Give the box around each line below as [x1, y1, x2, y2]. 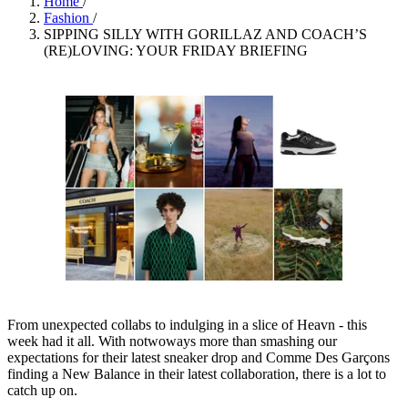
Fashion [44, 10, 93, 26]
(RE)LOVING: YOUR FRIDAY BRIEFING [44, 43, 308, 59]
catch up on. [7, 382, 81, 399]
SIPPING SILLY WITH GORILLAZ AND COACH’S [44, 26, 367, 43]
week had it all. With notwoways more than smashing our [7, 333, 337, 350]
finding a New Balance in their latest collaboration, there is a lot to [7, 366, 386, 382]
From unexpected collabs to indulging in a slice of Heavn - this [7, 317, 367, 333]
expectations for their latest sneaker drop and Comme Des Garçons [7, 350, 390, 366]
